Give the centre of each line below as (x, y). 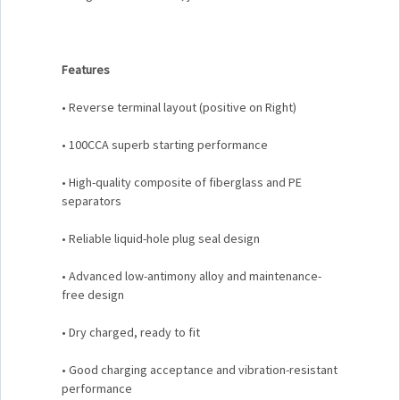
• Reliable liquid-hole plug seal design (161, 238)
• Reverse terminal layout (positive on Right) (179, 107)
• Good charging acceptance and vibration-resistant (200, 369)
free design (93, 294)
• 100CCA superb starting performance (165, 144)
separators (92, 200)
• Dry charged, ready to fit (131, 332)
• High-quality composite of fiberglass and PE (182, 182)
